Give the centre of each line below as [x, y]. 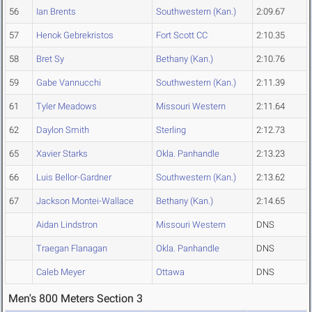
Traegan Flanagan [72, 249]
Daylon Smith [63, 130]
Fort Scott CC [182, 36]
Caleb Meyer [61, 272]
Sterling [171, 130]
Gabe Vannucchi [69, 83]
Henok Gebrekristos [75, 36]
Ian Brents [56, 12]
